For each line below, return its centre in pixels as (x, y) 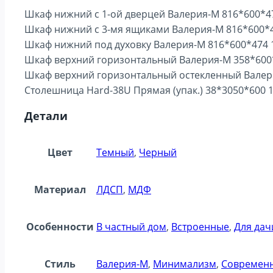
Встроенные (200, 226)
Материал (60, 189)
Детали (46, 115)
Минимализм (185, 264)
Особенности (60, 226)
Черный (158, 152)
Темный (115, 152)
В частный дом (131, 226)
